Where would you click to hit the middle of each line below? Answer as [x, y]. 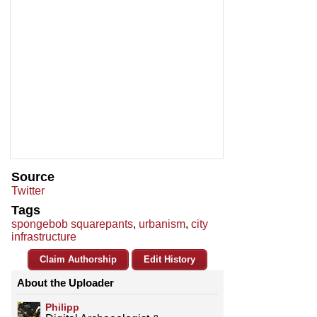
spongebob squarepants [72, 224]
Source [33, 177]
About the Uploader [65, 283]
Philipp [62, 307]
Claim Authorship [78, 260]
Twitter [28, 191]
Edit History [169, 260]
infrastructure [44, 237]
